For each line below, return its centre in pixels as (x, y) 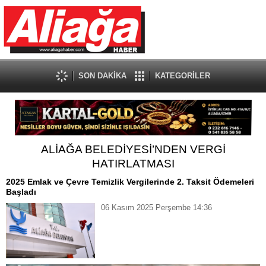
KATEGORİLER (183, 76)
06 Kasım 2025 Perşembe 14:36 (156, 208)
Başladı (21, 192)
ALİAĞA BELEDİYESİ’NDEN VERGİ (133, 149)
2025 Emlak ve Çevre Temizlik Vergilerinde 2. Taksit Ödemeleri (130, 182)
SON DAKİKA (102, 76)
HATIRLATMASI (133, 164)
